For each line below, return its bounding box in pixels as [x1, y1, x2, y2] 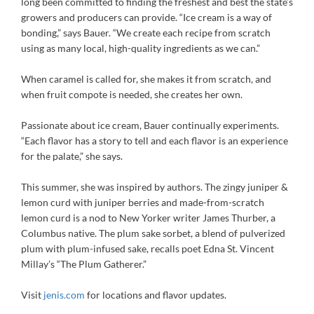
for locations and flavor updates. [85, 289, 226, 301]
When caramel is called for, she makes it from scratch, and [21, 73, 271, 85]
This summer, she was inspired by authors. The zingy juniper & [21, 181, 288, 193]
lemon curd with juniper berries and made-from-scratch [21, 196, 264, 208]
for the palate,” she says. [21, 150, 123, 162]
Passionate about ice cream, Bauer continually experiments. [21, 119, 279, 131]
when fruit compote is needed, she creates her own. [21, 88, 243, 100]
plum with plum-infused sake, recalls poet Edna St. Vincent [21, 243, 274, 254]
